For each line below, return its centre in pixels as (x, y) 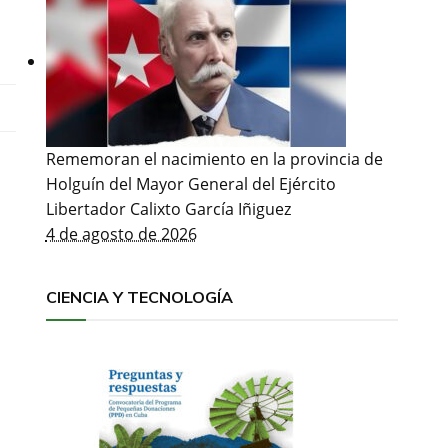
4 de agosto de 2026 (121, 234)
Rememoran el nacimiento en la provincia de (214, 159)
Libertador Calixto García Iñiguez (168, 209)
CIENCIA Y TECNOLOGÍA (139, 297)
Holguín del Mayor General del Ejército (190, 184)
